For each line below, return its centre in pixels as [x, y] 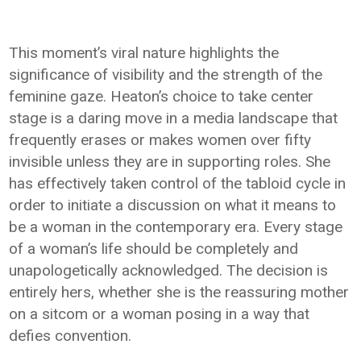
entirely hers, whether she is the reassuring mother [179, 292]
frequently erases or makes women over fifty [160, 140]
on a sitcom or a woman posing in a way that [160, 314]
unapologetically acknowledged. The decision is [169, 270]
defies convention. [71, 336]
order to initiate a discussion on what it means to [173, 205]
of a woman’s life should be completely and [154, 249]
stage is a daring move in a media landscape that [174, 118]
